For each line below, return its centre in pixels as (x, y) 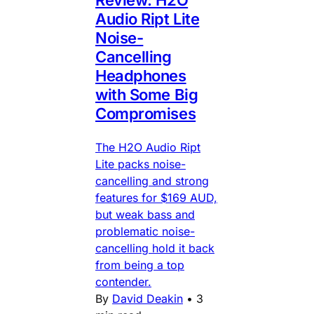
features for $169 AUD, (156, 197)
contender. (123, 281)
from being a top (140, 265)
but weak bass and (145, 214)
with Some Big (147, 94)
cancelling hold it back (155, 248)
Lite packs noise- (141, 164)
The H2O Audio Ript (148, 147)
